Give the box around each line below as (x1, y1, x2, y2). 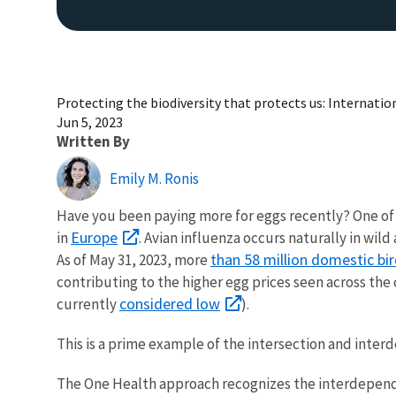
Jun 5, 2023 (57, 112, 123, 131)
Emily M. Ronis (110, 168, 199, 188)
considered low (119, 293, 220, 314)
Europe (71, 226, 118, 247)
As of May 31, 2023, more (57, 249, 210, 270)
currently (57, 293, 119, 314)
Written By (57, 131, 130, 151)
